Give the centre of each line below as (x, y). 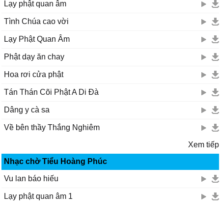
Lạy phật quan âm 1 (38, 196)
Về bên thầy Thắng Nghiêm (52, 127)
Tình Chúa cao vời (36, 21)
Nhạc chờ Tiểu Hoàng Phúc (55, 161)
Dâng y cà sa (27, 110)
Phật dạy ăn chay (34, 57)
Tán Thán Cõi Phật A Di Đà (51, 92)
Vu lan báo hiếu (31, 179)
